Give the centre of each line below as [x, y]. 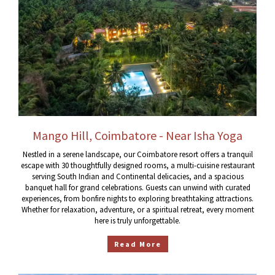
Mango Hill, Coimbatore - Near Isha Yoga [137, 136]
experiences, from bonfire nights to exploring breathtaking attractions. [137, 199]
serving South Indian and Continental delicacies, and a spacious [137, 177]
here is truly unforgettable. [137, 221]
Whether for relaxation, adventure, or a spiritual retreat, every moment [137, 210]
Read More [137, 244]
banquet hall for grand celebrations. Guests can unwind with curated [137, 188]
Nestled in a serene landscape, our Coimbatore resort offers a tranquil [137, 155]
